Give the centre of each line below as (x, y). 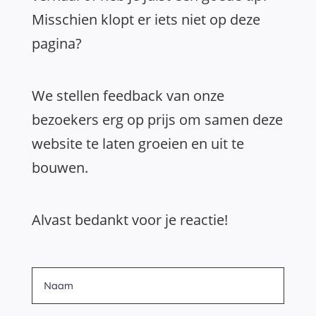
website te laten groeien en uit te (138, 144)
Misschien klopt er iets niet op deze (146, 19)
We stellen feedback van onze (128, 96)
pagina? (56, 43)
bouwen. (60, 168)
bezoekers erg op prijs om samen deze (157, 120)
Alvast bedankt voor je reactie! (129, 220)
